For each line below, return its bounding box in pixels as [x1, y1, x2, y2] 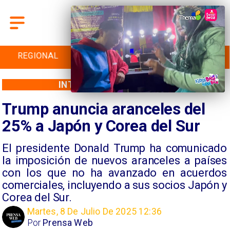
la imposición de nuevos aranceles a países [2, 154, 227, 167]
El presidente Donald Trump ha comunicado [2, 141, 227, 155]
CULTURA [174, 51, 209, 61]
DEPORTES [93, 51, 136, 61]
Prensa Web [43, 217, 93, 228]
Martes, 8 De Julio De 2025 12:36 [27, 206, 162, 217]
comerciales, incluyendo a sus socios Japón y [2, 178, 227, 191]
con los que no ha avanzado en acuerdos [2, 166, 227, 179]
